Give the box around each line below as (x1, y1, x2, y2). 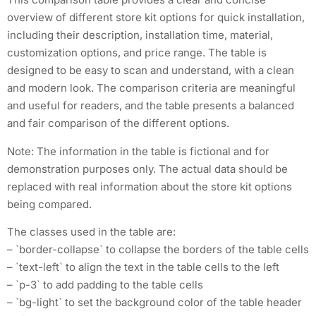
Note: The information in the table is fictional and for (7, 144, 269, 158)
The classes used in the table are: (7, 225, 176, 239)
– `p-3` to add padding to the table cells (7, 278, 203, 292)
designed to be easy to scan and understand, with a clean (7, 63, 294, 78)
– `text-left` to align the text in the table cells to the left (7, 260, 279, 274)
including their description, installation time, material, (7, 28, 273, 42)
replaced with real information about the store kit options (7, 179, 292, 193)
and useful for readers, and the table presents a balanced (7, 99, 294, 113)
